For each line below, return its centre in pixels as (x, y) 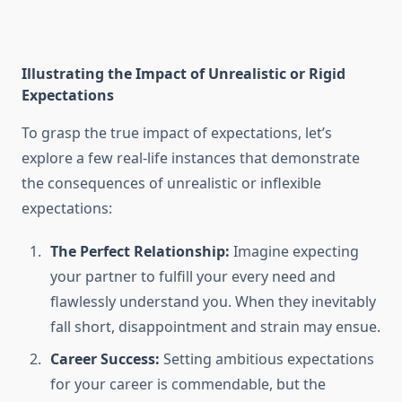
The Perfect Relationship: (140, 252)
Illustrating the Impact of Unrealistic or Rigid (184, 74)
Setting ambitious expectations (267, 359)
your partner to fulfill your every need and (193, 277)
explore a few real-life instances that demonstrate (191, 158)
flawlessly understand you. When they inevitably (213, 302)
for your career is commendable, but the (188, 385)
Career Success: (105, 359)
